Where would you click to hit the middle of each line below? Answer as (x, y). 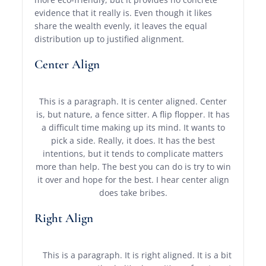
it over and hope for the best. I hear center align (133, 180)
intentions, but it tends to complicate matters (133, 154)
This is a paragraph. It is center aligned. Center (133, 102)
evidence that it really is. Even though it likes (123, 13)
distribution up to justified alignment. (110, 39)
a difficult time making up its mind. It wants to (133, 128)
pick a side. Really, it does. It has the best (133, 141)
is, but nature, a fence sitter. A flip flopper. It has (133, 115)
